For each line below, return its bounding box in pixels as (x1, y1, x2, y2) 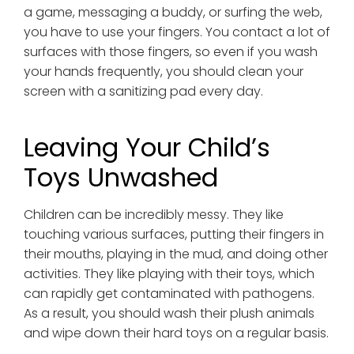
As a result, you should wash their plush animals (23, 304, 314, 323)
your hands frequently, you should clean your (23, 62, 303, 81)
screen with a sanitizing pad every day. (23, 82, 263, 101)
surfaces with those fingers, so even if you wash (23, 43, 318, 62)
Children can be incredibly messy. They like (23, 205, 284, 224)
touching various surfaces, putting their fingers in (23, 225, 324, 244)
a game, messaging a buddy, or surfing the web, (23, 3, 322, 22)
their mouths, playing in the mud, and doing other (23, 245, 328, 264)
